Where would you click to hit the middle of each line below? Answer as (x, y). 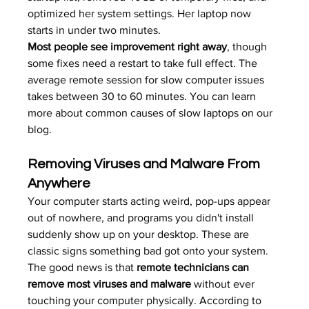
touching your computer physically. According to (146, 300)
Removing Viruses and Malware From (146, 164)
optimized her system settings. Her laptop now (141, 13)
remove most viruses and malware (110, 284)
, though (249, 47)
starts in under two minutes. (94, 30)
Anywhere (59, 183)
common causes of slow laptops (162, 113)
